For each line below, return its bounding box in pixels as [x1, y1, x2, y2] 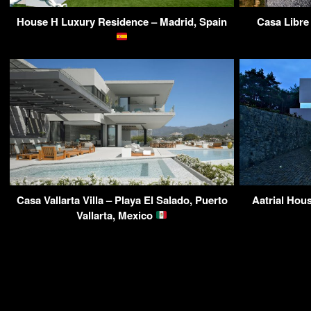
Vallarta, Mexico [76, 207, 155, 223]
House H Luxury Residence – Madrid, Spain [17, 13, 227, 29]
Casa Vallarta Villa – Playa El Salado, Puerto [16, 192, 228, 208]
